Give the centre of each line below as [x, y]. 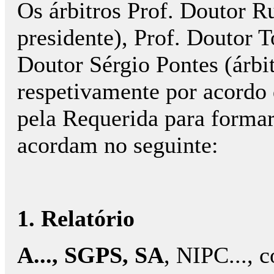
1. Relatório [76, 218]
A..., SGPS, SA [91, 255]
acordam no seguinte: [118, 145]
